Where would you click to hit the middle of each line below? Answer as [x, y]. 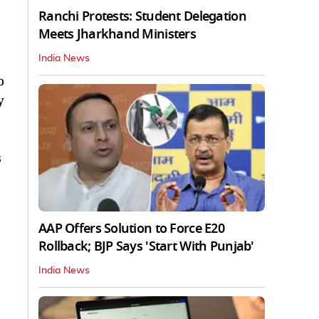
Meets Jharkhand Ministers [117, 34]
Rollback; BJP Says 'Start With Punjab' [146, 246]
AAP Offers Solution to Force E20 [131, 228]
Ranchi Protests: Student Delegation [142, 16]
